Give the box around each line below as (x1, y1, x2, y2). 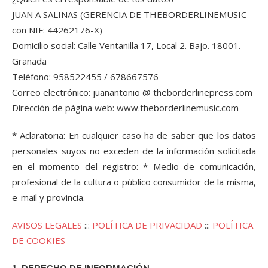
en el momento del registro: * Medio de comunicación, (12, 160, 256, 172)
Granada (12, 55, 47, 67)
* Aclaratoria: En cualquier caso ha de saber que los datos (12, 129, 256, 141)
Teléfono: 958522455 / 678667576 (12, 71, 159, 83)
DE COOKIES (12, 234, 65, 246)
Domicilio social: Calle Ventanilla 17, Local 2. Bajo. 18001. (12, 39, 240, 51)
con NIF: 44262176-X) (12, 24, 102, 36)
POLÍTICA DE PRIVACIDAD (92, 219, 202, 231)
